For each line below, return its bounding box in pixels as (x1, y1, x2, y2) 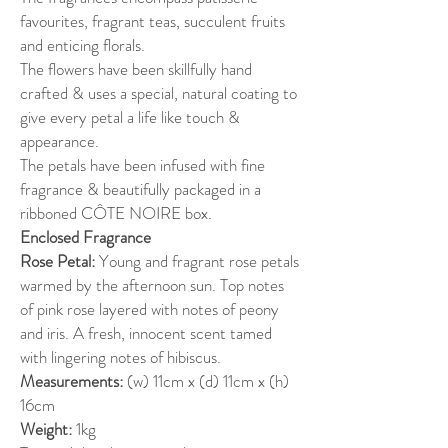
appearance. (20, 129, 99, 153)
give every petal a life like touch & (20, 105, 240, 129)
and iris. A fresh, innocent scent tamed (20, 321, 272, 345)
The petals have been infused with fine (20, 153, 265, 177)
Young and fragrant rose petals (95, 249, 299, 273)
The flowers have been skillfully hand (20, 57, 252, 81)
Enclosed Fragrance (20, 225, 151, 249)
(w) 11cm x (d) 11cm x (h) (127, 369, 289, 393)
